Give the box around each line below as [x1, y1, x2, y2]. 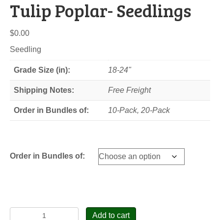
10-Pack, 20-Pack [108, 106, 170, 114]
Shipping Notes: [14, 85, 74, 94]
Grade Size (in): [14, 65, 70, 74]
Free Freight [108, 85, 151, 94]
